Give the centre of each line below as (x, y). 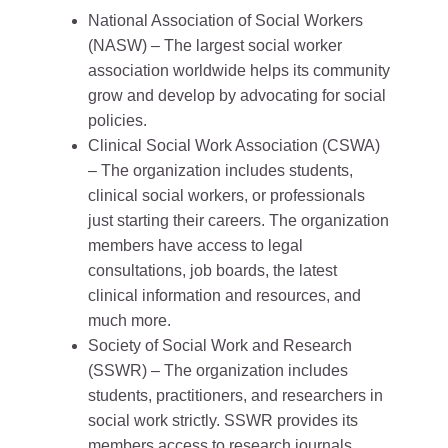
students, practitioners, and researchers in (235, 396)
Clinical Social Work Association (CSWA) (234, 146)
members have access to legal (195, 246)
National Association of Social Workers (225, 21)
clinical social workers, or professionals (226, 196)
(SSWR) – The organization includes (218, 371)
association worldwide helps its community (239, 71)
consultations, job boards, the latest (212, 271)
